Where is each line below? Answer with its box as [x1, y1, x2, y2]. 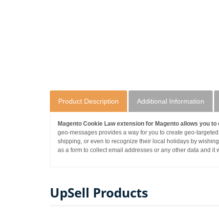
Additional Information [137, 97, 204, 105]
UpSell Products [50, 183, 148, 201]
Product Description [58, 97, 119, 105]
